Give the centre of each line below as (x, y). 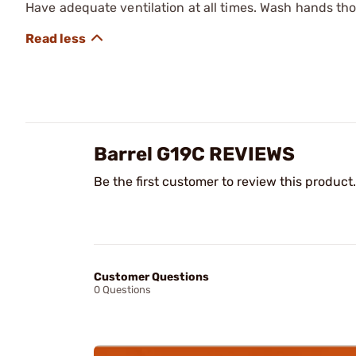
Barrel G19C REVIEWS (194, 154)
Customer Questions (151, 277)
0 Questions (122, 290)
